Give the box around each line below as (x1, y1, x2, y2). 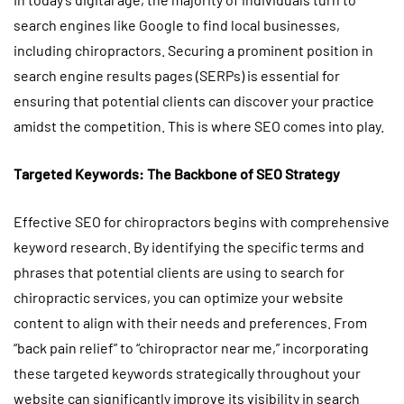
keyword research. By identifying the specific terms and (14, 238, 364, 256)
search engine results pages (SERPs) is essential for (14, 67, 340, 85)
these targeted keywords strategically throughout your (14, 364, 361, 382)
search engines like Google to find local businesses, (14, 16, 340, 34)
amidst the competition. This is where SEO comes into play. (14, 117, 384, 135)
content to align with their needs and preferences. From (14, 314, 367, 332)
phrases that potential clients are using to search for (14, 263, 344, 281)
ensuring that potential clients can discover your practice (14, 92, 374, 110)
